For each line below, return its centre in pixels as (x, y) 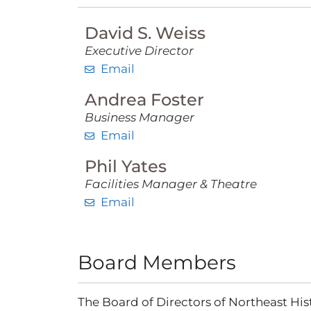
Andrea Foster (144, 100)
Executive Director (139, 51)
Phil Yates (126, 166)
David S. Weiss (145, 33)
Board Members (157, 262)
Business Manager (140, 117)
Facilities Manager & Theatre (171, 184)
